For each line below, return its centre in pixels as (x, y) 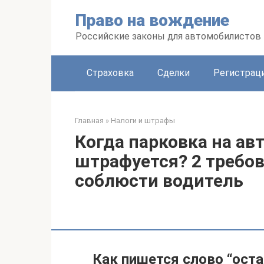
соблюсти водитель (159, 181)
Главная (89, 121)
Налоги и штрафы (143, 121)
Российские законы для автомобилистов (168, 36)
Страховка (110, 73)
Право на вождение (152, 20)
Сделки (174, 73)
